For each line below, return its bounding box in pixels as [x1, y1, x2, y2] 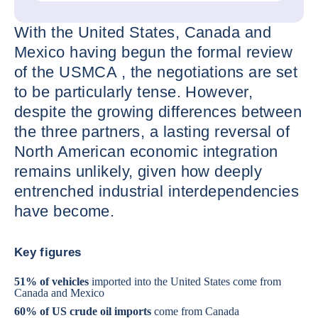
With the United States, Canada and [14, 23, 271, 41]
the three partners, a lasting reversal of [14, 123, 290, 141]
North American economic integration [14, 143, 278, 160]
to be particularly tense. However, [14, 83, 253, 101]
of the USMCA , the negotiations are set [14, 63, 298, 81]
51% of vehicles [14, 275, 89, 287]
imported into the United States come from [89, 275, 281, 287]
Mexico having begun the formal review [14, 43, 293, 61]
